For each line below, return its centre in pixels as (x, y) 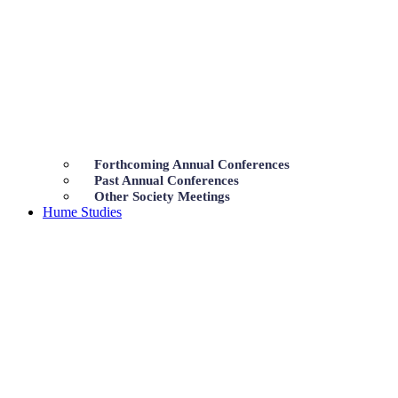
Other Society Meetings (162, 197)
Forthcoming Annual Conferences (192, 165)
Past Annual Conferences (167, 181)
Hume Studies (82, 212)
